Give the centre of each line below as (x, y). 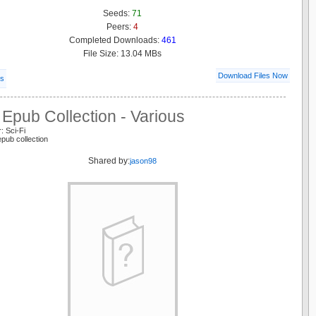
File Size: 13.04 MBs (122, 53)
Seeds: (117, 13)
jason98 (143, 160)
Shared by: (109, 160)
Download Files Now (253, 75)
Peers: (120, 26)
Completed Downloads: (115, 40)
